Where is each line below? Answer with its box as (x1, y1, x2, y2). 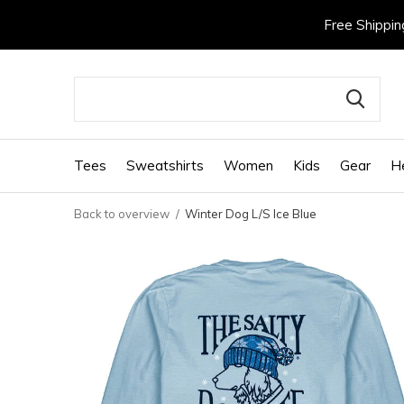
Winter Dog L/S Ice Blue (185, 207, 317, 221)
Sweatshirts (126, 156, 204, 174)
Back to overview (74, 207, 170, 221)
